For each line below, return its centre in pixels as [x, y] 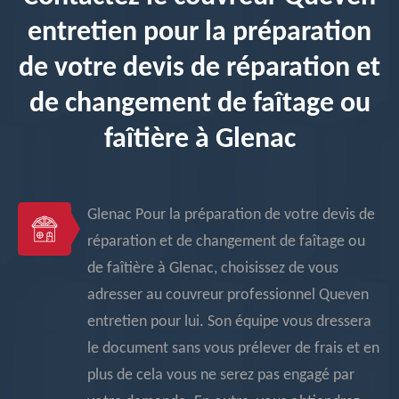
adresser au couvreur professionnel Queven [228, 295]
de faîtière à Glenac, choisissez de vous [213, 269]
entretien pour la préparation [199, 33]
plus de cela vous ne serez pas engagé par [221, 375]
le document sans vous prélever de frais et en [233, 349]
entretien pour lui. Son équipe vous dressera [229, 322]
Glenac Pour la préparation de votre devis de [231, 215]
